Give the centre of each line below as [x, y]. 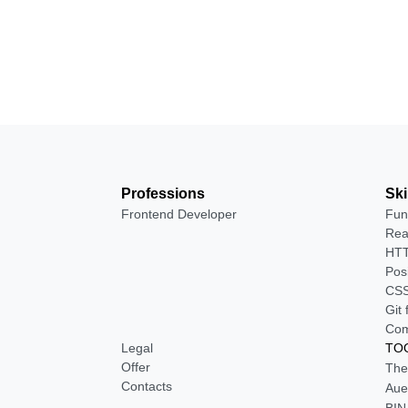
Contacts [146, 386]
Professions [163, 194]
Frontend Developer [178, 214]
